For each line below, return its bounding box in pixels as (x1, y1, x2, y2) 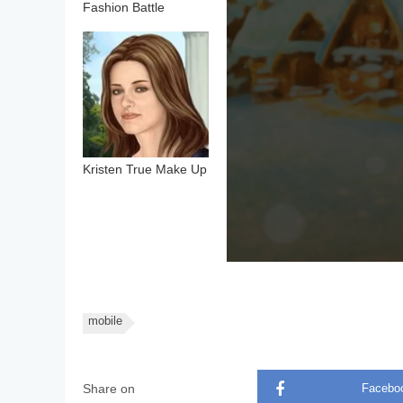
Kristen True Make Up (83, 159, 207, 181)
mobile (88, 312, 122, 332)
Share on (83, 379, 135, 400)
